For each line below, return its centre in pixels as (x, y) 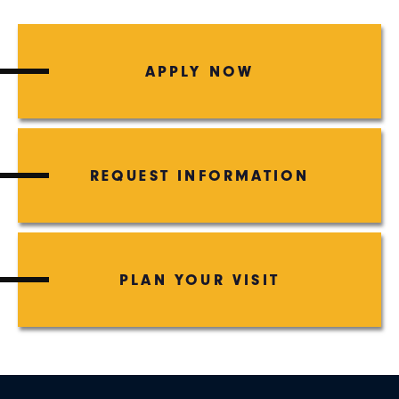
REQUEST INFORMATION (199, 176)
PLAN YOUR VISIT (199, 280)
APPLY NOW (199, 72)
